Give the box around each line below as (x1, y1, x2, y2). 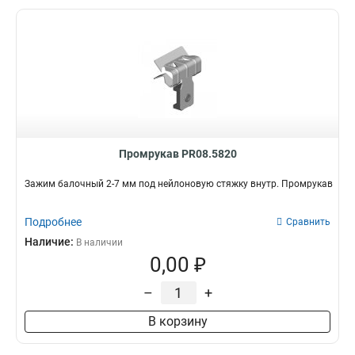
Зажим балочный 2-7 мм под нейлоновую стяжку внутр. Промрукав (25, 178, 333, 189)
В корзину (147, 314, 208, 329)
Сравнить (286, 216, 330, 227)
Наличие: (25, 235, 76, 248)
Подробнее (25, 216, 82, 228)
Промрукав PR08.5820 (118, 147, 237, 160)
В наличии (76, 237, 123, 248)
